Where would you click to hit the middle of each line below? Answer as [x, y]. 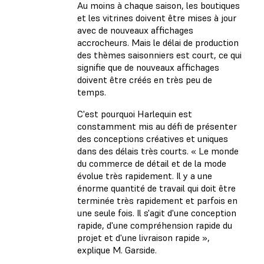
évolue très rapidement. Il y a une [145, 176]
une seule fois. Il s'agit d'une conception [157, 213]
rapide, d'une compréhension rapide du [155, 225]
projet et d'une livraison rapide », [143, 238]
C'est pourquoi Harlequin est [135, 114]
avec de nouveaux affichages [135, 30]
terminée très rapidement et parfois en [157, 201]
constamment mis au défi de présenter [157, 126]
